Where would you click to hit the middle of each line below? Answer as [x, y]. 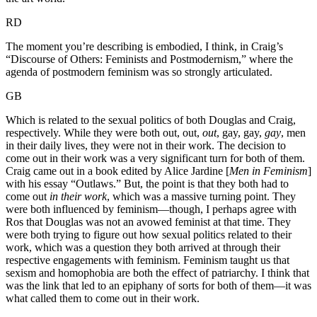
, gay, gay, [241, 133]
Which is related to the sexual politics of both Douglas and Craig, [151, 120]
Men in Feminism [269, 171]
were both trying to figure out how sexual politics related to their [149, 235]
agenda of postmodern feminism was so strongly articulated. [139, 72]
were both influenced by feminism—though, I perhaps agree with [151, 209]
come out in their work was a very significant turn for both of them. [155, 158]
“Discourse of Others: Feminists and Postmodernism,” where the [149, 59]
